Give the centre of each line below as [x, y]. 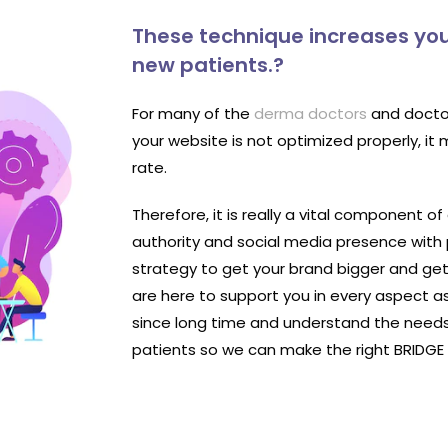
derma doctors [310, 113]
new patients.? [208, 64]
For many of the [193, 113]
